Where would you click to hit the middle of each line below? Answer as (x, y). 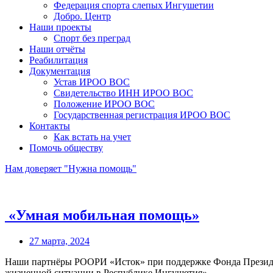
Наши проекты (60, 27)
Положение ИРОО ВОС (104, 104)
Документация (60, 71)
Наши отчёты (57, 49)
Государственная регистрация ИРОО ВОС (142, 115)
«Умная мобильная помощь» (102, 215)
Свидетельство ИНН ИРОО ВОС (123, 93)
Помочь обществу (66, 148)
